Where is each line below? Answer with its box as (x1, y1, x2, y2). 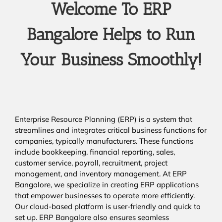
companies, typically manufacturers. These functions (15, 136, 193, 146)
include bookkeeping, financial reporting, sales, (15, 147, 175, 157)
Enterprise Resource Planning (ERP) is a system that (15, 114, 192, 124)
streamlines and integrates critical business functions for (15, 125, 207, 135)
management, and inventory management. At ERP (15, 169, 187, 179)
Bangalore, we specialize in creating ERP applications (15, 180, 199, 190)
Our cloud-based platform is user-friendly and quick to (15, 202, 201, 212)
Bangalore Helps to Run (27, 24, 195, 45)
